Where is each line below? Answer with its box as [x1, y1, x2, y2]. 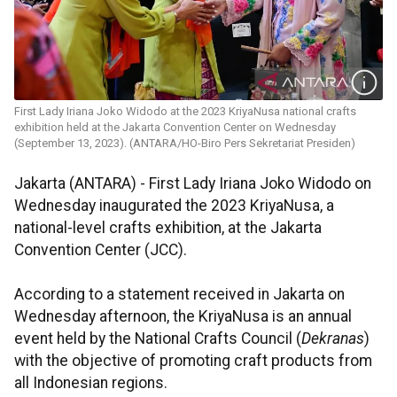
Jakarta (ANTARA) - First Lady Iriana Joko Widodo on [14, 175, 371, 193]
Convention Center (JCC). [14, 241, 187, 260]
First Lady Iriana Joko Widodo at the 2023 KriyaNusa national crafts [14, 105, 356, 119]
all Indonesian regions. [14, 374, 167, 393]
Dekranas [301, 330, 364, 348]
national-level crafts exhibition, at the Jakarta [14, 219, 322, 237]
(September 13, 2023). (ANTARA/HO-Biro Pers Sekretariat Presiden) [14, 136, 355, 151]
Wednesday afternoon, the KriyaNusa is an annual [14, 307, 352, 326]
